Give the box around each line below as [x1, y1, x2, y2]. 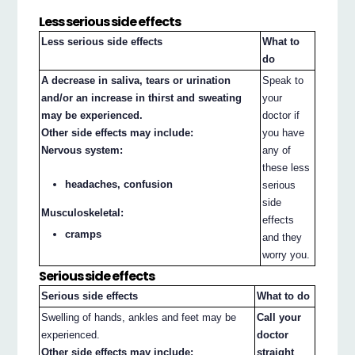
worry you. [262, 249, 311, 261]
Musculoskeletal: [41, 207, 124, 219]
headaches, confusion [65, 178, 174, 191]
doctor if [262, 109, 300, 122]
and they [262, 231, 303, 244]
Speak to [262, 74, 304, 87]
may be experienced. [41, 109, 143, 122]
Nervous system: [41, 144, 124, 157]
